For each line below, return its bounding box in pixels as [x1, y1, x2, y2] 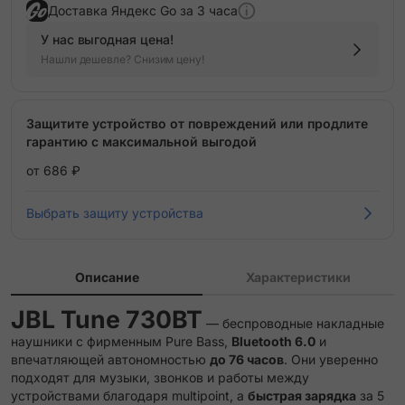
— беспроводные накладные [202, 316, 384, 331]
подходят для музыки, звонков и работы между [11, 370, 309, 385]
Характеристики [246, 269, 351, 285]
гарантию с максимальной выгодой [26, 134, 257, 149]
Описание [74, 269, 139, 285]
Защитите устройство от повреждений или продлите [26, 116, 368, 131]
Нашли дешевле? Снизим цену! [41, 52, 204, 66]
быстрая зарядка [248, 388, 356, 403]
